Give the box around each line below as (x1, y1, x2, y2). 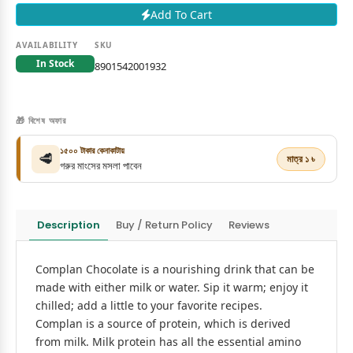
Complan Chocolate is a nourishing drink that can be (35, 262, 314, 277)
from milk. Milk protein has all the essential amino (35, 334, 301, 349)
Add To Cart (150, 7, 212, 22)
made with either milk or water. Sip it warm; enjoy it (35, 280, 308, 295)
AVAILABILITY (16, 39, 78, 50)
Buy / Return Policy (116, 217, 213, 232)
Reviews (229, 217, 269, 232)
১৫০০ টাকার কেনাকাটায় (60, 144, 124, 156)
